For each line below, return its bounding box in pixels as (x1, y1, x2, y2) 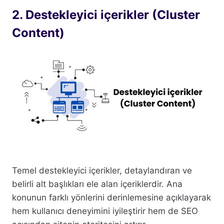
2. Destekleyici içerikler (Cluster (12, 7, 200, 22)
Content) (12, 25, 64, 40)
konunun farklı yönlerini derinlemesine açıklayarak (12, 192, 211, 202)
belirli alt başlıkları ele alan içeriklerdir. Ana (12, 178, 182, 189)
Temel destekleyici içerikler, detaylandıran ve (12, 165, 192, 175)
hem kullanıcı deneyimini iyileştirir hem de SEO (12, 205, 198, 216)
